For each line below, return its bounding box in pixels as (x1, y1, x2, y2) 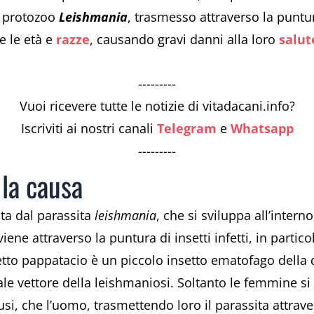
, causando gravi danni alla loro (90, 30, 279, 48)
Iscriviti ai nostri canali (20, 120, 157, 137)
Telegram (156, 120, 217, 137)
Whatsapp (230, 120, 294, 137)
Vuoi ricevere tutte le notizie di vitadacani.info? (19, 97, 295, 115)
